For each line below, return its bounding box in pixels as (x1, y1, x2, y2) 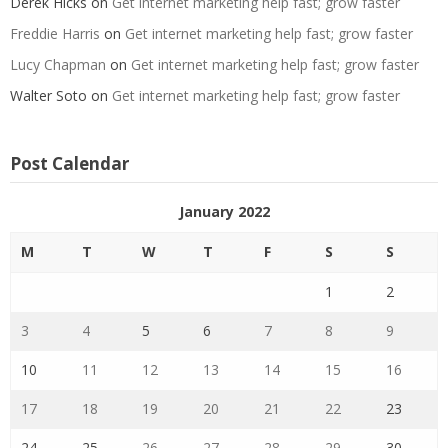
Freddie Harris (10, 23, 100, 43)
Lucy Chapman (10, 54, 106, 74)
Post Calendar (10, 151, 129, 175)
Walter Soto (10, 85, 87, 105)
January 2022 (178, 201, 270, 221)
